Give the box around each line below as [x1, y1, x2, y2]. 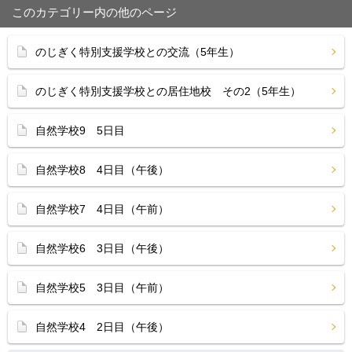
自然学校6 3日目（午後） [35, 242, 169, 255]
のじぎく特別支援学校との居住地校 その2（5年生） [35, 85, 301, 97]
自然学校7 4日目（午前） [35, 203, 169, 215]
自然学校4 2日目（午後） [35, 321, 169, 333]
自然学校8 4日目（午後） [35, 163, 169, 176]
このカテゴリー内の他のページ [12, 5, 177, 19]
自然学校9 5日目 [35, 124, 125, 137]
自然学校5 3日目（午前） [35, 281, 169, 294]
